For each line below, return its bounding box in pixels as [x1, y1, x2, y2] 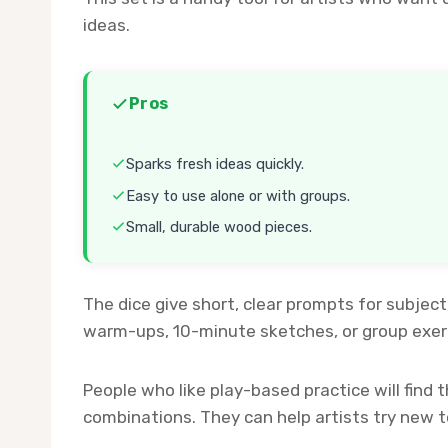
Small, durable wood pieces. [126, 218, 312, 237]
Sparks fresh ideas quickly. [126, 155, 304, 174]
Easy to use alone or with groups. [126, 186, 350, 205]
